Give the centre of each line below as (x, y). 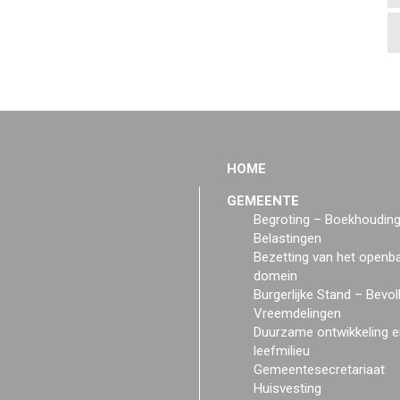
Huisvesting (287, 388)
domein (275, 276)
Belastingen (287, 238)
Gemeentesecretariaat (319, 370)
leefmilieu (282, 351)
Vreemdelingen (297, 313)
